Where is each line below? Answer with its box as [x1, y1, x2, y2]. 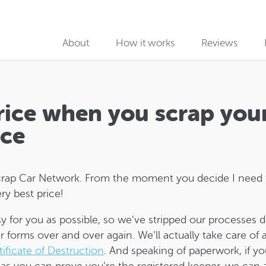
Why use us [68, 66, 119, 78]
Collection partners [68, 94, 154, 106]
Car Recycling [68, 150, 131, 161]
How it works [116, 37, 175, 49]
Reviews [201, 37, 238, 49]
